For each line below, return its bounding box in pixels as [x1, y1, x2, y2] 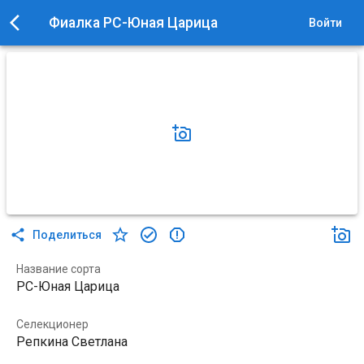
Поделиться [32, 228, 102, 241]
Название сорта [16, 262, 101, 275]
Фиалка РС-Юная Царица [49, 15, 218, 31]
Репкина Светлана [16, 334, 128, 349]
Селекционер [16, 318, 89, 331]
